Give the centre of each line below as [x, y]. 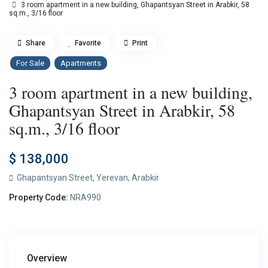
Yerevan [112, 178]
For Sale [31, 63]
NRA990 [85, 198]
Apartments [81, 63]
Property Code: [39, 198]
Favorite [88, 43]
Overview [47, 258]
